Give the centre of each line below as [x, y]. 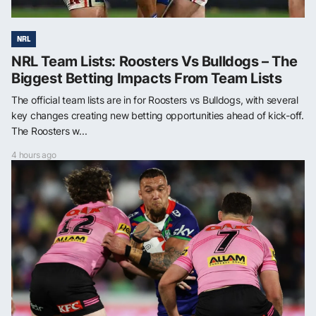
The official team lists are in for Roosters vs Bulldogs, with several [155, 99]
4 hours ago [34, 154]
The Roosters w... [49, 130]
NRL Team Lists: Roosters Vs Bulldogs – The [154, 61]
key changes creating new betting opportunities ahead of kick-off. [158, 115]
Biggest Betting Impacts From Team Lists [147, 78]
